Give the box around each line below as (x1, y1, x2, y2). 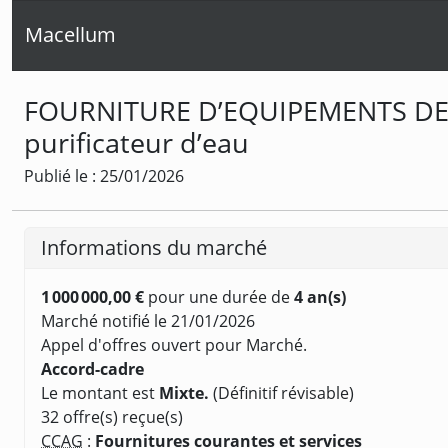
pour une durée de (144, 285, 294, 308)
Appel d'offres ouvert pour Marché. (41, 333, 307, 356)
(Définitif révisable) (209, 381, 354, 404)
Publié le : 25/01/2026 (24, 164, 184, 187)
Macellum (25, 21, 116, 49)
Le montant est (41, 381, 159, 404)
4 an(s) (294, 285, 346, 308)
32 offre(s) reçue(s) (41, 405, 183, 428)
